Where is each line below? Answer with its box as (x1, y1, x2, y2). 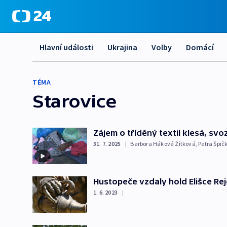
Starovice (32, 91, 117, 111)
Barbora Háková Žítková (130, 140, 196, 147)
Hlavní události (40, 42, 93, 52)
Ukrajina (107, 42, 137, 52)
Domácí (186, 42, 214, 52)
